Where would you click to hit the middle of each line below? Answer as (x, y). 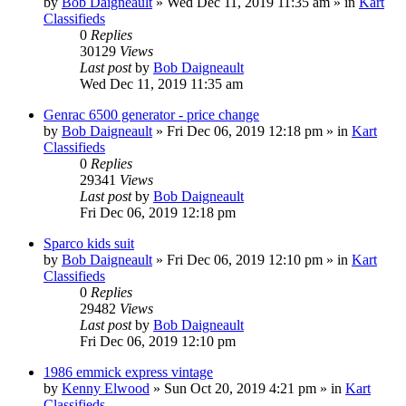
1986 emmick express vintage (128, 372)
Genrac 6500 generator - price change (151, 114)
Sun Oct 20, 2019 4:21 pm (240, 388)
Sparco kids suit (89, 243)
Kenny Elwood (106, 388)
